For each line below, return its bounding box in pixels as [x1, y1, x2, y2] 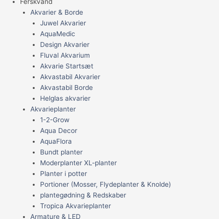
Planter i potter [40, 169, 88, 177]
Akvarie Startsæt [40, 62, 94, 70]
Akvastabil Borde [40, 83, 93, 91]
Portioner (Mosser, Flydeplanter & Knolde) [40, 180, 172, 188]
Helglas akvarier [40, 94, 91, 102]
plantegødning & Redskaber [40, 191, 127, 199]
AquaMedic [40, 29, 76, 38]
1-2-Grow [40, 115, 70, 124]
